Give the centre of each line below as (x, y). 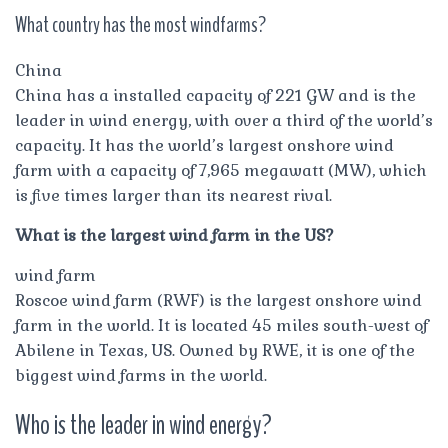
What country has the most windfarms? (140, 24)
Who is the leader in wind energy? (143, 424)
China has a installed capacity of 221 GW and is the (215, 95)
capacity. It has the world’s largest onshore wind (204, 145)
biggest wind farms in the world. (141, 375)
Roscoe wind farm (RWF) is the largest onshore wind (218, 300)
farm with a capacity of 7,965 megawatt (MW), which (221, 170)
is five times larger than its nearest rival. (173, 195)
